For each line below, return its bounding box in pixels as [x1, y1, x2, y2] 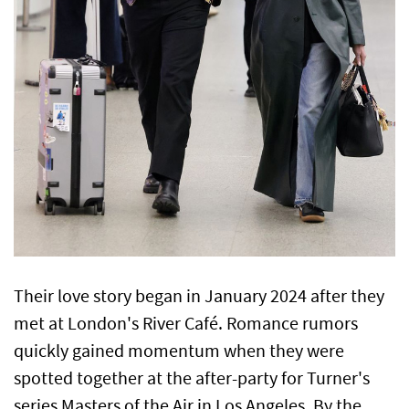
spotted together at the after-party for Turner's [14, 367, 370, 391]
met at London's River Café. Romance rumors [14, 312, 358, 336]
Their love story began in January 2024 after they [14, 285, 384, 309]
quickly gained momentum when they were [14, 340, 344, 363]
